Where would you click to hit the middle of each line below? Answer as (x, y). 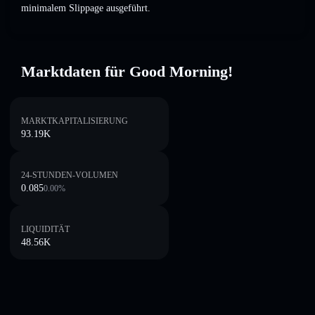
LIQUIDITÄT (45, 229)
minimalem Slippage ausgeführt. (86, 8)
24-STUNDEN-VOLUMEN (70, 175)
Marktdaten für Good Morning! (127, 71)
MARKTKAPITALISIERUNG (75, 121)
